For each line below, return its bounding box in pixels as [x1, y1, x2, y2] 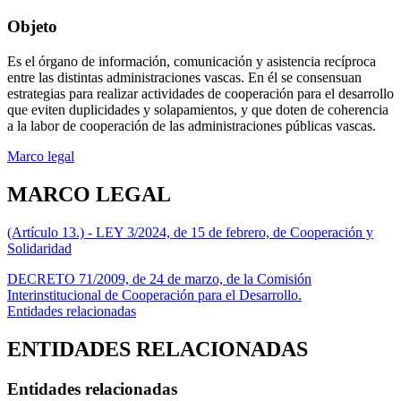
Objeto [7, 17, 57, 37]
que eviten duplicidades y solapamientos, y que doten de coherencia [7, 102, 388, 118]
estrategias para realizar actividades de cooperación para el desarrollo [7, 86, 394, 102]
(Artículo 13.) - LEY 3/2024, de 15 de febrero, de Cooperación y [7, 224, 373, 240]
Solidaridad [7, 240, 72, 256]
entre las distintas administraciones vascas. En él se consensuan [7, 70, 362, 86]
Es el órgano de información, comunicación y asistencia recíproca [7, 54, 376, 70]
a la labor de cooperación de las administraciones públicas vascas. [7, 118, 376, 134]
